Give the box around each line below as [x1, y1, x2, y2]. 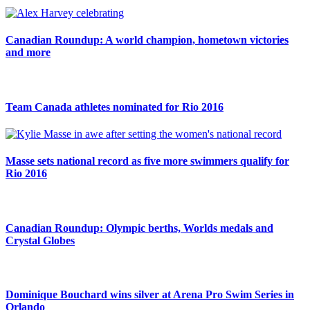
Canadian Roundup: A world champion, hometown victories [6, 34, 289, 46]
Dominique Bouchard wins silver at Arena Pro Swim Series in [6, 289, 294, 301]
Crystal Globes [6, 234, 75, 246]
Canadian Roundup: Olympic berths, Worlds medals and [6, 221, 273, 234]
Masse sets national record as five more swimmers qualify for [6, 155, 289, 167]
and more [6, 46, 51, 59]
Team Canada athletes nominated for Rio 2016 [6, 100, 224, 113]
